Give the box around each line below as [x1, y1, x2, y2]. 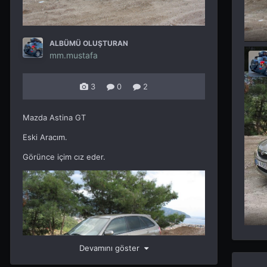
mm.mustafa [49, 49, 98, 60]
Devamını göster [79, 243, 144, 253]
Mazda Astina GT [23, 112, 86, 122]
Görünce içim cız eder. [23, 151, 105, 162]
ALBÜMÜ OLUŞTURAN [49, 38, 128, 48]
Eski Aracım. [23, 132, 67, 142]
